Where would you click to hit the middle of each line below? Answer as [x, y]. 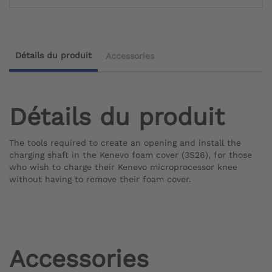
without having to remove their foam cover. [100, 179]
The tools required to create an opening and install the [125, 143]
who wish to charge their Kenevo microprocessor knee [123, 167]
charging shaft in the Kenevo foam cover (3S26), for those [131, 155]
